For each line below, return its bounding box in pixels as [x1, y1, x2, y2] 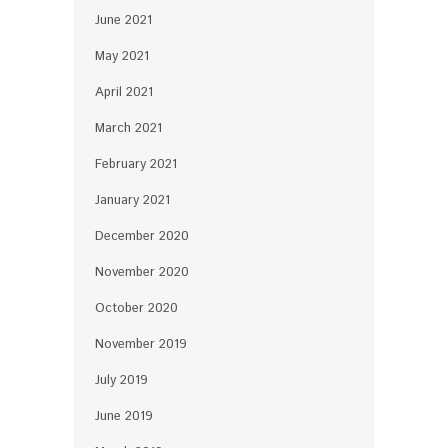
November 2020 [95, 262, 189, 282]
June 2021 [95, 10, 152, 30]
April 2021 [95, 82, 153, 102]
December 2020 [95, 226, 189, 246]
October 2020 [95, 298, 178, 318]
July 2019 [95, 370, 148, 390]
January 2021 [95, 190, 170, 210]
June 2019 [95, 406, 153, 426]
